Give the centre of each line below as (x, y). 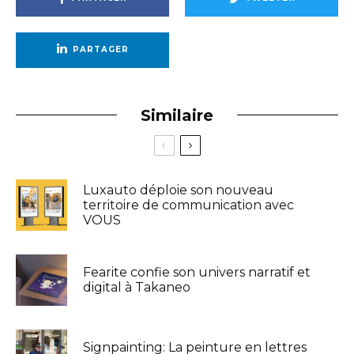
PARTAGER (100, 50)
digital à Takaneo (137, 288)
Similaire (177, 115)
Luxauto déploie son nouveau (178, 190)
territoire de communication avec (188, 205)
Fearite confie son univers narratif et (197, 273)
